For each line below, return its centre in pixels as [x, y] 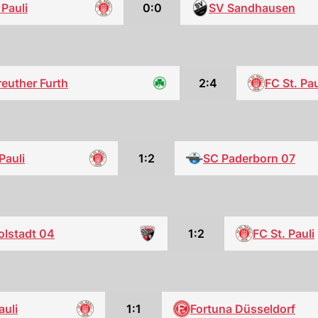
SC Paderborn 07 [249, 158]
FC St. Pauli [284, 234]
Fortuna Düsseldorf [243, 309]
